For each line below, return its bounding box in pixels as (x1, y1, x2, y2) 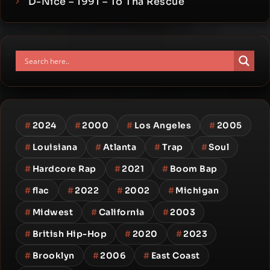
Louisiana (32, 142, 77, 153)
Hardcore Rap (32, 163, 96, 175)
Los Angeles (134, 120, 191, 131)
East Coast (151, 250, 200, 262)
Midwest (32, 207, 73, 218)
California (98, 207, 145, 218)
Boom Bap (169, 163, 218, 175)
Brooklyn (32, 250, 75, 262)
